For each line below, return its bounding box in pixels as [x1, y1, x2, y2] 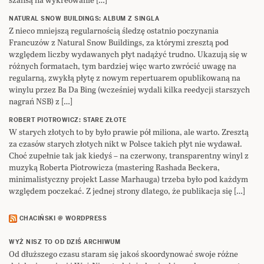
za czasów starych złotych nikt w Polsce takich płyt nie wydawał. [9, 138, 242, 150]
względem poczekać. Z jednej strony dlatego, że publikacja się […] [9, 185, 245, 197]
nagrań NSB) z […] [9, 95, 72, 107]
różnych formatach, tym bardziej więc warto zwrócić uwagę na [9, 60, 236, 72]
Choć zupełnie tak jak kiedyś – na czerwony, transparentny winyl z [9, 150, 249, 161]
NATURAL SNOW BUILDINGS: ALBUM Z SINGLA [9, 15, 159, 23]
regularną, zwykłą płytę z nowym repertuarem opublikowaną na [9, 72, 240, 84]
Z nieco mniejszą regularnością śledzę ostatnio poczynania [9, 25, 219, 37]
